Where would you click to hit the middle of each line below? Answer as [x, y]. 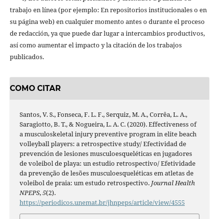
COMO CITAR [35, 88]
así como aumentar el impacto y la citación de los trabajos [96, 45]
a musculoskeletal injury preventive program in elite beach [108, 134]
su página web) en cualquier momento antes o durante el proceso [107, 22]
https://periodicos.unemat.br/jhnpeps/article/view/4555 [102, 202]
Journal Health [173, 183]
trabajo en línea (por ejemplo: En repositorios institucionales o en [108, 10]
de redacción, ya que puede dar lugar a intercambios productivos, [107, 33]
